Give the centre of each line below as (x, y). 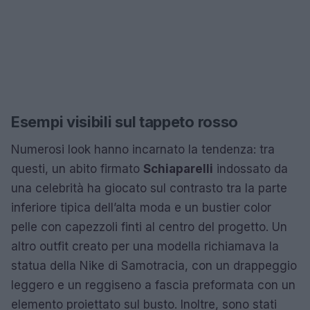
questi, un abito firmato (77, 168)
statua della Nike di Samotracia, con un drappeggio (154, 265)
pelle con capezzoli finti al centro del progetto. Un (149, 227)
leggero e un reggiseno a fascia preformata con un (153, 285)
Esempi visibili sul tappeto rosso (125, 121)
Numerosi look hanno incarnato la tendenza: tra (143, 149)
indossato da (250, 168)
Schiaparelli (178, 168)
